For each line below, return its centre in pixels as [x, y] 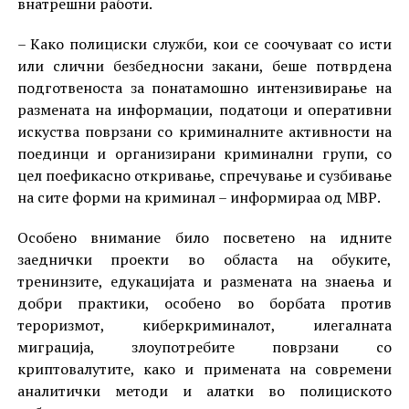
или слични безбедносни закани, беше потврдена [204, 65]
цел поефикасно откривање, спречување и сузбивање [204, 175]
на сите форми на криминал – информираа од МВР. [199, 197]
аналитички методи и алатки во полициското [204, 390]
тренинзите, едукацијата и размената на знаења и [204, 281]
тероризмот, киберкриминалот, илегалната [204, 325]
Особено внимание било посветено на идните [204, 237]
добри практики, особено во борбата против [204, 303]
